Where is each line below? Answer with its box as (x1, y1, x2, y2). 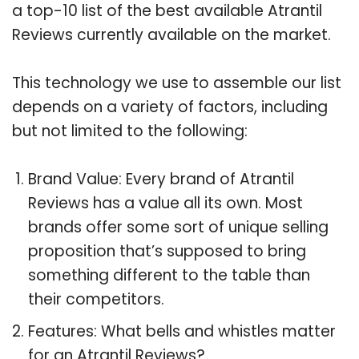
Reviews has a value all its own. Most (28, 192, 303, 214)
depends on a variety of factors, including (12, 95, 328, 118)
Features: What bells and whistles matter (28, 320, 336, 342)
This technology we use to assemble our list (12, 71, 341, 94)
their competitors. (28, 288, 164, 310)
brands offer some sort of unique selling (28, 216, 329, 238)
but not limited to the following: (12, 119, 248, 142)
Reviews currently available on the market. (12, 23, 331, 46)
